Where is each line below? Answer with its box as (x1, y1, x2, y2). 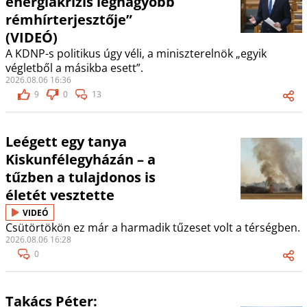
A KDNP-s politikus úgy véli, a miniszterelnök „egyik (5, 46, 267, 62)
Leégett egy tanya (5, 132, 127, 151)
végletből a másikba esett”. (5, 60, 143, 76)
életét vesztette (5, 186, 114, 205)
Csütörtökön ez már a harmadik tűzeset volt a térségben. (5, 220, 300, 236)
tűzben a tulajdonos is (5, 168, 156, 187)
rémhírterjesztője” (5, 10, 132, 29)
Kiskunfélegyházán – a (5, 150, 156, 169)
